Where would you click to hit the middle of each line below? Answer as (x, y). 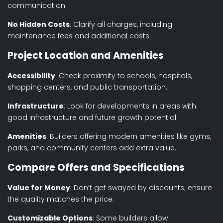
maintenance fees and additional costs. (79, 36)
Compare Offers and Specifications (96, 168)
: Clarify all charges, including (121, 25)
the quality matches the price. (61, 199)
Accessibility (31, 76)
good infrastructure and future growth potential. (93, 118)
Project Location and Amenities (86, 56)
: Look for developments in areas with (130, 106)
